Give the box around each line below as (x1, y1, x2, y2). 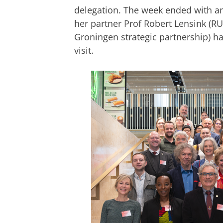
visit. (74, 44, 94, 56)
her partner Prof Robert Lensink (74, 17, 209, 29)
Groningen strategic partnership (74, 30, 208, 43)
